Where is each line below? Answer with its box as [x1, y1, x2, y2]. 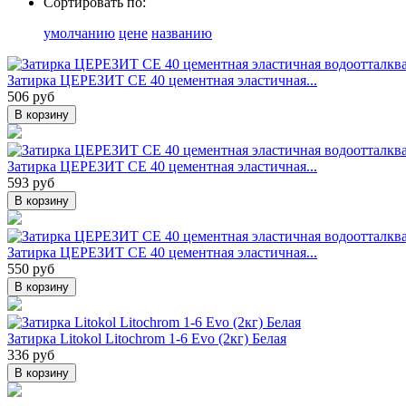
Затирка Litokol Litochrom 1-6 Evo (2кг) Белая [7, 331, 286, 347]
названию [151, 25, 212, 42]
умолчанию [43, 25, 115, 42]
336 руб [7, 347, 54, 363]
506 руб [7, 89, 54, 105]
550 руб [7, 261, 54, 277]
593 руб [7, 175, 54, 191]
